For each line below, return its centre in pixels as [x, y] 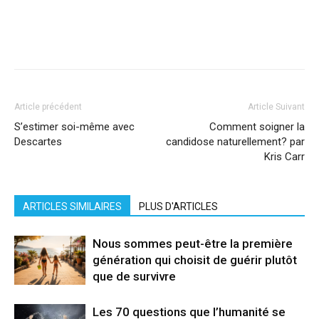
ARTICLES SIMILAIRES [72, 207]
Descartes [38, 142]
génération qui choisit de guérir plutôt [195, 260]
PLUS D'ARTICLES [178, 207]
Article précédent [48, 107]
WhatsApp [234, 37]
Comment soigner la [257, 127]
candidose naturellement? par [235, 142]
